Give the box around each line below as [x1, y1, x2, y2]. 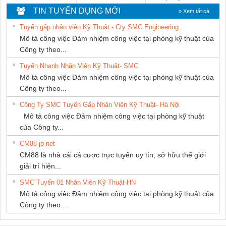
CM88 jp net [20, 140, 55, 148]
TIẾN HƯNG [83, 4, 124, 12]
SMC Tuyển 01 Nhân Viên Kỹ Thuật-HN [20, 179, 136, 187]
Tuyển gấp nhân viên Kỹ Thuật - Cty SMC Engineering [20, 23, 179, 31]
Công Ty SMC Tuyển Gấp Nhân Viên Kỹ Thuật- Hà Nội [20, 101, 180, 109]
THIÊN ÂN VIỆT [14, 4, 64, 12]
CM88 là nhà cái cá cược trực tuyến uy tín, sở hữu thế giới [20, 151, 206, 159]
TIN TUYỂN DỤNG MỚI [25, 7, 121, 16]
